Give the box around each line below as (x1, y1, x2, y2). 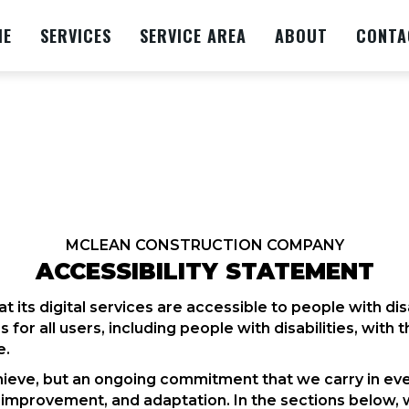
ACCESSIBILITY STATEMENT (35, 257, 374, 285)
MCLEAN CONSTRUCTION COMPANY (65, 236, 344, 254)
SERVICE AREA (140, 24, 247, 47)
